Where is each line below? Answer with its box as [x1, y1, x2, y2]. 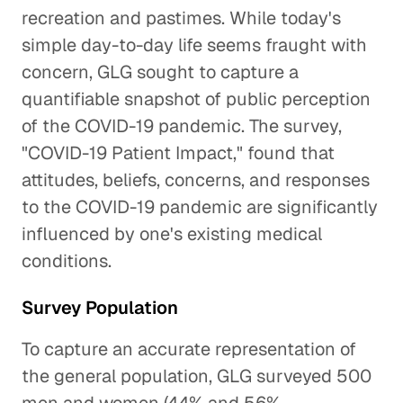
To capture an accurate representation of [22, 337, 356, 361]
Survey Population [22, 296, 178, 319]
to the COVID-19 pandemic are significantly [22, 195, 378, 219]
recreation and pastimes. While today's [22, 6, 341, 30]
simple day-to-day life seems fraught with [22, 33, 367, 57]
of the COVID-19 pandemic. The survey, [22, 114, 342, 138]
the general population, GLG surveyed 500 [22, 364, 372, 388]
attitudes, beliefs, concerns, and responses [22, 168, 370, 192]
